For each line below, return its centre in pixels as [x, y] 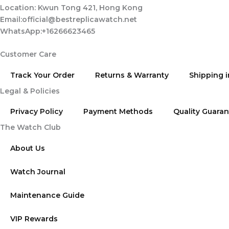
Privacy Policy [37, 112]
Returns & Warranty [132, 75]
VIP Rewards [34, 219]
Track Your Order [42, 75]
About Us [28, 148]
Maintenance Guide [47, 196]
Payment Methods [118, 112]
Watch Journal [38, 172]
